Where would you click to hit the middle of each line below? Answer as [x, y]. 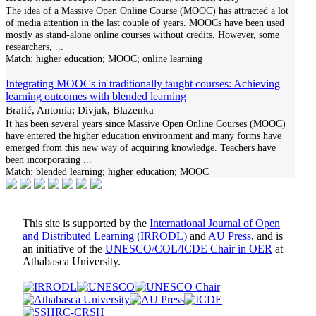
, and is [267, 236]
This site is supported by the [86, 223]
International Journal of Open [215, 223]
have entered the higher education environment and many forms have [144, 135]
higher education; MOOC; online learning [118, 59]
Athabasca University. [72, 261]
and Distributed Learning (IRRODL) [105, 236]
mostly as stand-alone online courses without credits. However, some [142, 35]
